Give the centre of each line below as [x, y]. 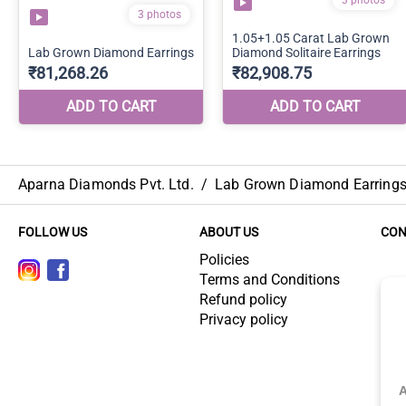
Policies [224, 260]
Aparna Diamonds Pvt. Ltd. [106, 184]
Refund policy [243, 300]
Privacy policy [244, 319]
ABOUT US [229, 232]
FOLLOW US [53, 232]
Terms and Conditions [270, 280]
